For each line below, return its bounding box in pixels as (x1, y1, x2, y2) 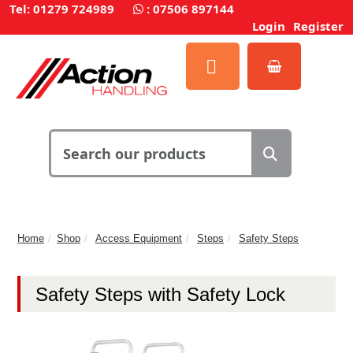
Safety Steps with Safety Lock (35, 283, 285, 305)
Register (293, 18, 344, 34)
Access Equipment (95, 232, 182, 244)
